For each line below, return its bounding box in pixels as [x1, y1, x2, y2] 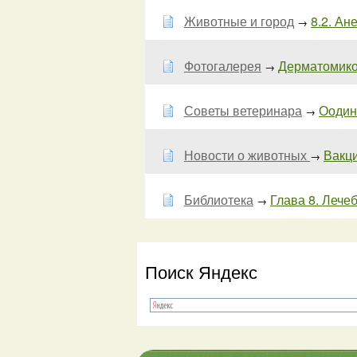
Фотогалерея [184, 57, 261, 75]
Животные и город [184, 12, 294, 30]
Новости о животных [184, 146, 310, 164]
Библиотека [184, 190, 253, 209]
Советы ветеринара [184, 101, 302, 120]
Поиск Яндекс [145, 259, 257, 284]
